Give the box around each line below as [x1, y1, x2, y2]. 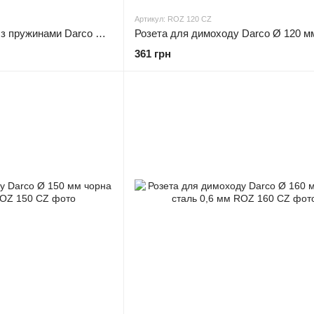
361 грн [135, 48, 171, 60]
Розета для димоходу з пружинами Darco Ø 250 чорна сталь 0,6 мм [95, 27, 106, 39]
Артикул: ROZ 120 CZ [135, 15, 212, 23]
